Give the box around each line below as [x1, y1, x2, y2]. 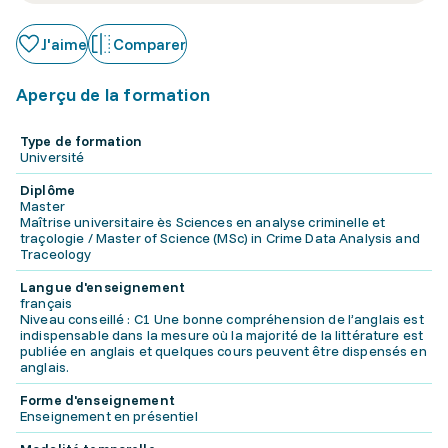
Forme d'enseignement [20, 391, 175, 409]
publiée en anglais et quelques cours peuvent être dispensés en [20, 342, 427, 360]
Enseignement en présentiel [20, 407, 198, 425]
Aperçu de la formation [16, 83, 210, 106]
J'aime [41, 34, 87, 54]
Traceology [20, 245, 92, 263]
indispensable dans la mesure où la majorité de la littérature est [20, 326, 424, 344]
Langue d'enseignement [20, 278, 185, 296]
